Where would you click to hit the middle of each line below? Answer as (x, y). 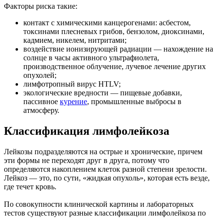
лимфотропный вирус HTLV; (72, 84)
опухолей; (40, 75)
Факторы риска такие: (41, 6)
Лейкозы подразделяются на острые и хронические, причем (103, 151)
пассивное (42, 102)
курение (73, 102)
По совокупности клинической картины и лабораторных (99, 204)
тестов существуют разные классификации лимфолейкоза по (105, 213)
